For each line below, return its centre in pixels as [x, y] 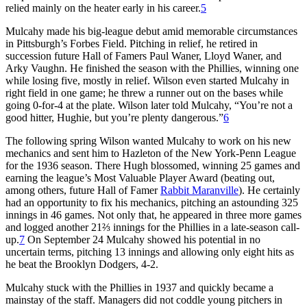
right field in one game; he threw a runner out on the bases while [144, 93]
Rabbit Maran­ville [199, 190]
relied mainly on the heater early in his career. [103, 8]
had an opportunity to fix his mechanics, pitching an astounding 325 [152, 202]
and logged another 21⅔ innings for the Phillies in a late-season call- [152, 227]
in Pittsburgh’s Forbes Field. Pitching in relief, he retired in [132, 43]
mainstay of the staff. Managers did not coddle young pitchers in [144, 299]
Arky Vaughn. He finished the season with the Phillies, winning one [152, 68]
